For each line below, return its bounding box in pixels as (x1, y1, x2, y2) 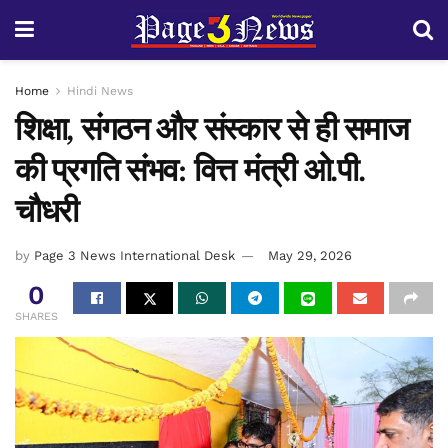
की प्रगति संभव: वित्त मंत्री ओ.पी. (15, 150, 365, 190)
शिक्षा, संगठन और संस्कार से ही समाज (15, 109, 409, 149)
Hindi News (67, 84, 133, 98)
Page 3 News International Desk (34, 247, 235, 263)
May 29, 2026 (268, 247, 352, 263)
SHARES (15, 309, 58, 323)
